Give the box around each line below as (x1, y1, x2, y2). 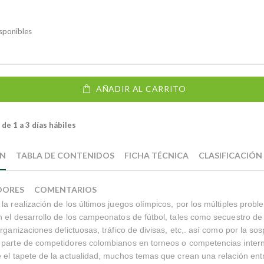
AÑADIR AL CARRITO (95, 84, 186, 94)
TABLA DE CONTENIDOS (16, 150, 115, 160)
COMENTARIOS (34, 184, 97, 194)
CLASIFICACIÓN (199, 150, 263, 160)
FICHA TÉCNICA (124, 150, 189, 160)
